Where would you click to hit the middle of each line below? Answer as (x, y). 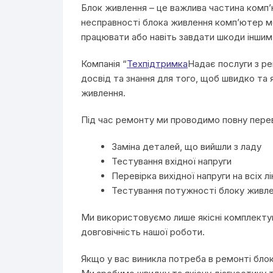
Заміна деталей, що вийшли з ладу (186, 147)
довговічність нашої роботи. (143, 232)
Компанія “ (104, 64)
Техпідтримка (157, 64)
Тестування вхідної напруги (172, 161)
